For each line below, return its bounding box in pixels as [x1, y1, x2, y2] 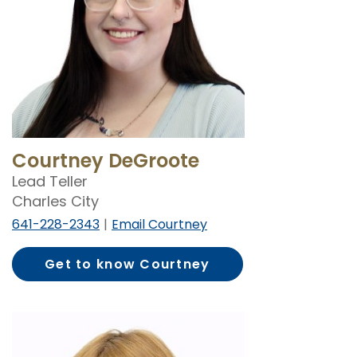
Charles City [12, 191, 99, 212]
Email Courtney [112, 215, 207, 234]
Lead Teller [12, 171, 88, 192]
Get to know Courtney [45, 255, 210, 274]
